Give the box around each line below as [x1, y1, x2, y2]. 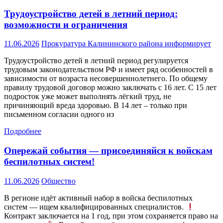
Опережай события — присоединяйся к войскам [4, 145, 213, 156]
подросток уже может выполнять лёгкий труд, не [4, 92, 171, 101]
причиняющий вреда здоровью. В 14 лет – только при [4, 101, 187, 110]
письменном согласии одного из [4, 110, 114, 119]
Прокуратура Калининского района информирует [41, 39, 211, 48]
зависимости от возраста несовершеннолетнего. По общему [4, 74, 208, 83]
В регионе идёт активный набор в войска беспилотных [4, 193, 193, 202]
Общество [41, 176, 76, 185]
